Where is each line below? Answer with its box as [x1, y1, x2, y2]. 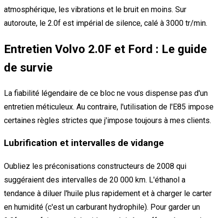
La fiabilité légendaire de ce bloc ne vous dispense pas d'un [4, 88, 208, 98]
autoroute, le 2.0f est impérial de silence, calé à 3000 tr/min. [4, 18, 207, 28]
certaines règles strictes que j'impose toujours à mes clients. [4, 115, 211, 125]
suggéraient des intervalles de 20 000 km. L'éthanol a [4, 175, 185, 184]
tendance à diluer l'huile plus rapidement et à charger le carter [4, 189, 212, 198]
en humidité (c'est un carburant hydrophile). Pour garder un [4, 202, 200, 212]
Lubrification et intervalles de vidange [4, 138, 164, 149]
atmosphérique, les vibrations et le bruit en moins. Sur [4, 4, 186, 14]
